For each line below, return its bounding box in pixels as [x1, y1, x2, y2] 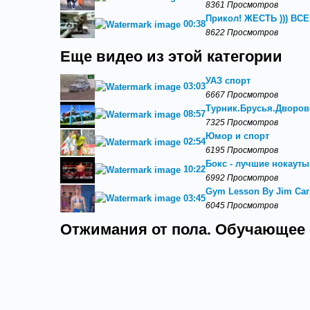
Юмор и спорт [206, 131, 269, 141]
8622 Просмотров [206, 28, 278, 37]
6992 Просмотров [206, 173, 278, 182]
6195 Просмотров [206, 145, 278, 154]
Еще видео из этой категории [60, 48, 282, 65]
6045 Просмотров [206, 201, 278, 210]
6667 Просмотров [206, 90, 278, 99]
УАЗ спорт [206, 75, 250, 86]
